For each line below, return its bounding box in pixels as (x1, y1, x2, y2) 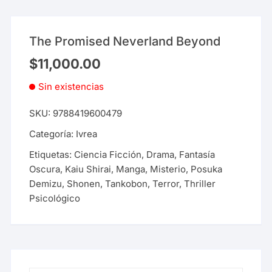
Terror (152, 178, 180, 190)
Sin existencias (38, 81, 104, 93)
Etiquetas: (29, 149, 75, 161)
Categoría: (29, 128, 76, 140)
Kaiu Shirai (65, 163, 112, 175)
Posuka (191, 163, 223, 175)
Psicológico (29, 192, 81, 205)
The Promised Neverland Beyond (29, 34, 221, 49)
